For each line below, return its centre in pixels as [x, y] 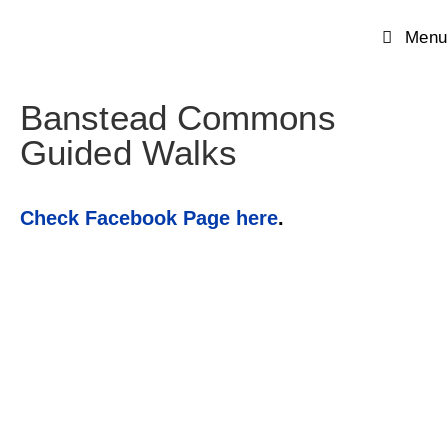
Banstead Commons [178, 117]
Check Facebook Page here [149, 218]
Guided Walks [129, 152]
